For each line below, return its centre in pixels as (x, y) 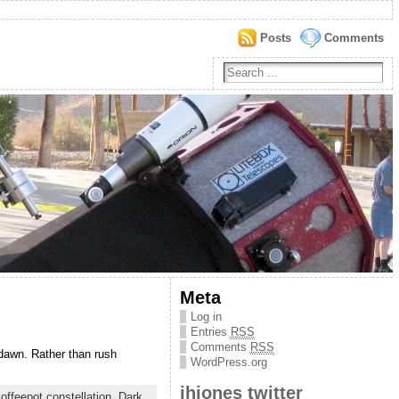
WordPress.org (228, 362)
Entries (210, 332)
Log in (206, 317)
